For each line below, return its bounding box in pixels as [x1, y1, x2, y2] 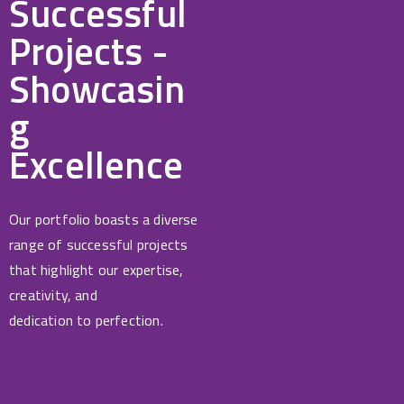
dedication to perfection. [9, 308, 163, 331]
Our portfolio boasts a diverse [9, 207, 198, 230]
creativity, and [9, 283, 97, 306]
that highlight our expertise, [9, 258, 184, 280]
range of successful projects [9, 233, 188, 255]
